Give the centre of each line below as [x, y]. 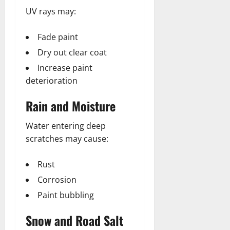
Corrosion [57, 179]
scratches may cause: [67, 138]
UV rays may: [51, 11]
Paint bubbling [66, 195]
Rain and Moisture [71, 106]
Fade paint [58, 37]
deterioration [52, 80]
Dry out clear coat [72, 52]
